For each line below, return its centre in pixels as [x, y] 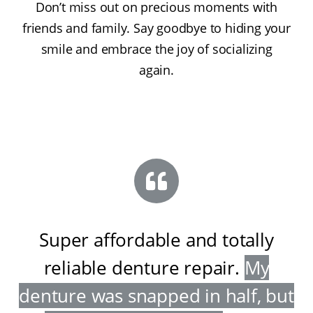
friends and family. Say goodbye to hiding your [156, 28]
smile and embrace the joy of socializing [156, 49]
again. [156, 70]
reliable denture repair [139, 267]
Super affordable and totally [156, 239]
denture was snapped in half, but [156, 295]
